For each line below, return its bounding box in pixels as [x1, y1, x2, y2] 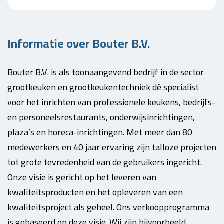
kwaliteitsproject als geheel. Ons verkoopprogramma [7, 199, 209, 215]
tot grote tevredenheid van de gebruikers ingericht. [7, 154, 202, 170]
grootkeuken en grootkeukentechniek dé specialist [7, 79, 199, 95]
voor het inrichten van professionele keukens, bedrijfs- [7, 94, 215, 110]
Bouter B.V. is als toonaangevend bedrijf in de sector [7, 64, 204, 80]
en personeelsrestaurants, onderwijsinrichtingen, [7, 109, 195, 125]
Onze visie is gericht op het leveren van [7, 169, 156, 185]
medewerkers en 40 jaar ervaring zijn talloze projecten [7, 139, 216, 155]
